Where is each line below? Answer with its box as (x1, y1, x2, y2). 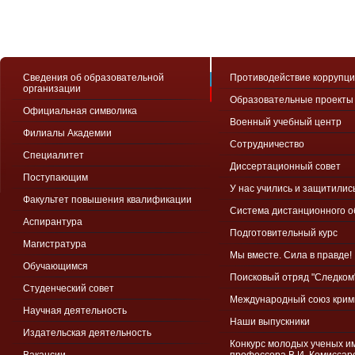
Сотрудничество (230, 139, 304, 150)
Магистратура (23, 239, 86, 250)
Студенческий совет (23, 283, 114, 294)
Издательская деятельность (23, 327, 151, 338)
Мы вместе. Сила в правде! (230, 250, 352, 261)
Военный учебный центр (230, 116, 342, 128)
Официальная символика (23, 105, 137, 116)
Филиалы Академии (23, 128, 112, 139)
